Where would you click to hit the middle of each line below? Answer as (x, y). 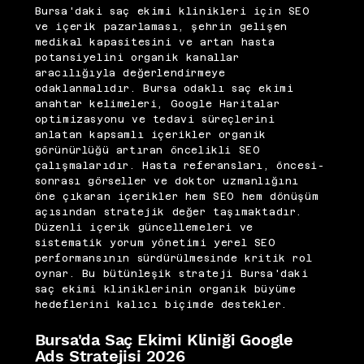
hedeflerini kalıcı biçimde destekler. (161, 304)
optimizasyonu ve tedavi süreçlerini (155, 119)
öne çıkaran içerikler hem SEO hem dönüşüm (177, 196)
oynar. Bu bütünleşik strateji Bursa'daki (171, 273)
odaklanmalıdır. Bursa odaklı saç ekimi (164, 88)
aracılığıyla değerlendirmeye (130, 73)
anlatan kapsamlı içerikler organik (150, 134)
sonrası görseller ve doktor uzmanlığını (167, 181)
